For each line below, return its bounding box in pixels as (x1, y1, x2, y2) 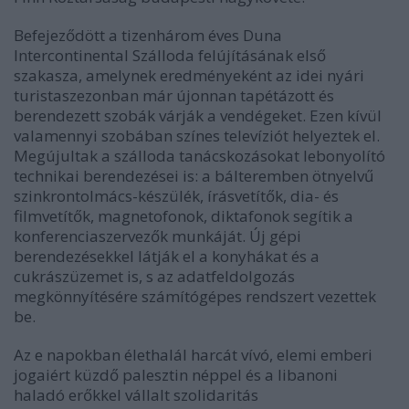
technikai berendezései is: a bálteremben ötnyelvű (14, 165, 373, 187)
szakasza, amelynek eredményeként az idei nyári (14, 65, 364, 87)
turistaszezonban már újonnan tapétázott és (14, 85, 334, 107)
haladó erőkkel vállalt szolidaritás (14, 384, 258, 406)
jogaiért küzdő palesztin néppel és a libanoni (14, 364, 338, 386)
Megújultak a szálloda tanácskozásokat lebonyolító (14, 145, 385, 167)
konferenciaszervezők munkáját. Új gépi (14, 225, 301, 247)
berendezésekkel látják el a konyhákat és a (14, 246, 320, 267)
